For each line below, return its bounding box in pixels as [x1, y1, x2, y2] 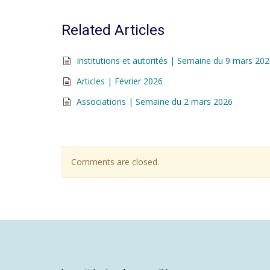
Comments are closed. [71, 156, 159, 168]
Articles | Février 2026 [77, 75, 163, 87]
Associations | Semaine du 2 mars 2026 [77, 96, 233, 107]
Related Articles [61, 22, 165, 39]
